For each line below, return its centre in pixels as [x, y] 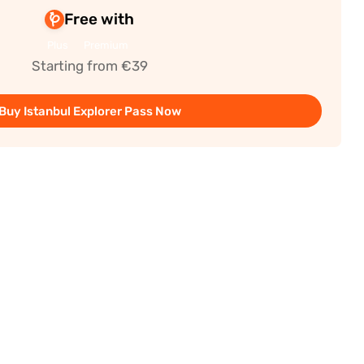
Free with [100, 19]
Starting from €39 [89, 66]
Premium [106, 45]
